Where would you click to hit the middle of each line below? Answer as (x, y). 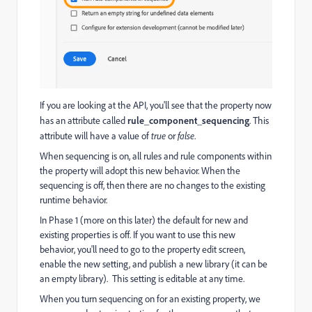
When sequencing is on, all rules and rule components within (156, 156)
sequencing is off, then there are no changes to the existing (153, 186)
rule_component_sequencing (188, 120)
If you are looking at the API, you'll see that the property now (156, 106)
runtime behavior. (73, 200)
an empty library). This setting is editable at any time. (142, 279)
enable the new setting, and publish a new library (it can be (154, 264)
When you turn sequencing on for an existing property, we (150, 299)
